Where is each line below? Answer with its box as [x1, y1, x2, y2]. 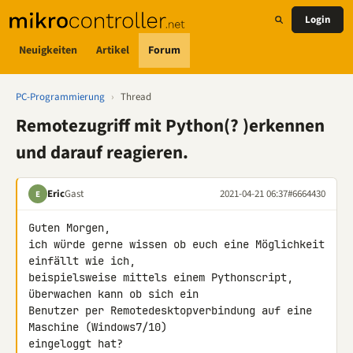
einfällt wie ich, [28, 254, 142, 268]
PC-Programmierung [16, 90, 105, 104]
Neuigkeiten [19, 42, 77, 58]
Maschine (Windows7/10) [28, 320, 173, 334]
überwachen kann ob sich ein [28, 287, 205, 301]
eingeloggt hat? [28, 336, 123, 351]
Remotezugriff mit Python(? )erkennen [16, 113, 325, 139]
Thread [121, 90, 151, 104]
